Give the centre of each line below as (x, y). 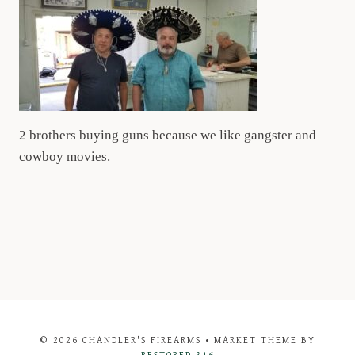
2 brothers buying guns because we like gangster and (168, 135)
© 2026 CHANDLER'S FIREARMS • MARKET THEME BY (177, 340)
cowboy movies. (65, 157)
